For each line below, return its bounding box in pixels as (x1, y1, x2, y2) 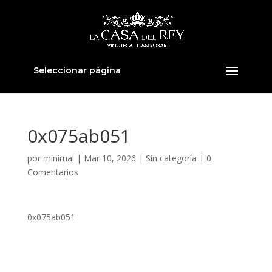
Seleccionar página (33, 65, 121, 76)
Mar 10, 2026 (83, 152, 136, 164)
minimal (42, 152, 74, 164)
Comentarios (27, 166, 78, 178)
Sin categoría (145, 152, 197, 164)
